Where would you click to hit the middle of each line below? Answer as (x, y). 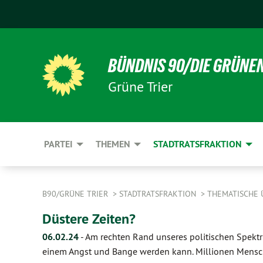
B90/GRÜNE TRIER (76, 194)
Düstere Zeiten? (89, 219)
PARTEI (58, 144)
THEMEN (113, 144)
